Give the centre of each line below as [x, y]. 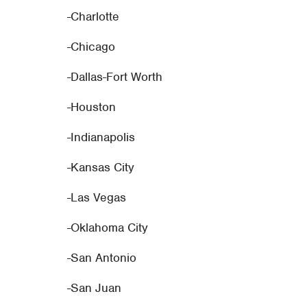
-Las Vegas [97, 197]
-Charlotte [94, 16]
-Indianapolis [101, 137]
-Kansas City [101, 167]
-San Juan [95, 287]
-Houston [92, 107]
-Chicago [91, 46]
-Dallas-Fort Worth [115, 76]
